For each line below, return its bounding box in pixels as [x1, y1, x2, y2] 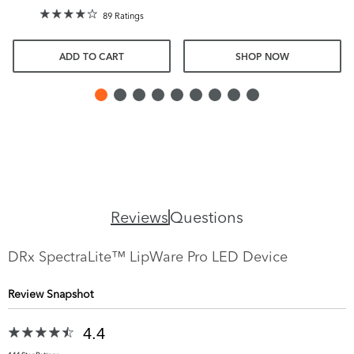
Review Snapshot [8, 287, 93, 302]
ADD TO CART [58, 53, 125, 63]
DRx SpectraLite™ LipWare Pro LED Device [8, 247, 288, 266]
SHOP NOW [235, 53, 290, 63]
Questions [170, 207, 243, 228]
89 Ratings [103, 9, 144, 21]
